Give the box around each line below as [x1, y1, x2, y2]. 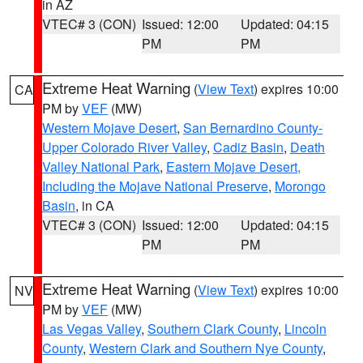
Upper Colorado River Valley [42, 138, 207, 156]
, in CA [75, 196, 114, 215]
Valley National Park [42, 157, 160, 176]
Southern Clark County [147, 319, 278, 338]
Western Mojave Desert [42, 118, 177, 137]
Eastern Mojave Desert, [166, 157, 301, 176]
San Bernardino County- [183, 118, 322, 137]
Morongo [275, 177, 326, 195]
